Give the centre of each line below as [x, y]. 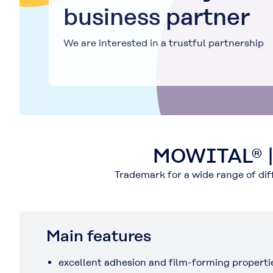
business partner [157, 17]
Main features [99, 236]
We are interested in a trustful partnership [164, 43]
